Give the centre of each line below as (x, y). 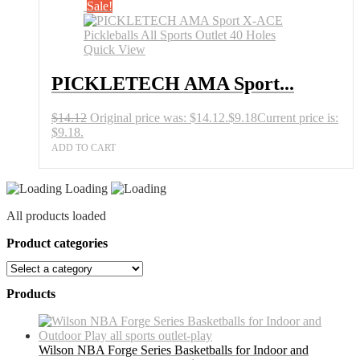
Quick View (115, 49)
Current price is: (298, 117)
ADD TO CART (84, 147)
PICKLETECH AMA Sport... (173, 83)
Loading (88, 188)
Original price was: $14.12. (159, 117)
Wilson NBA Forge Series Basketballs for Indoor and (174, 350)
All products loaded (56, 215)
